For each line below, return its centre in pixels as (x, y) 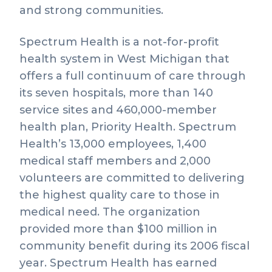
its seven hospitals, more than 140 (116, 93)
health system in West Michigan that (124, 59)
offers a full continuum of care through (133, 76)
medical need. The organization (110, 212)
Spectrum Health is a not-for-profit (119, 42)
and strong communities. (91, 10)
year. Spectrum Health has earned (118, 263)
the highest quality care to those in (120, 195)
